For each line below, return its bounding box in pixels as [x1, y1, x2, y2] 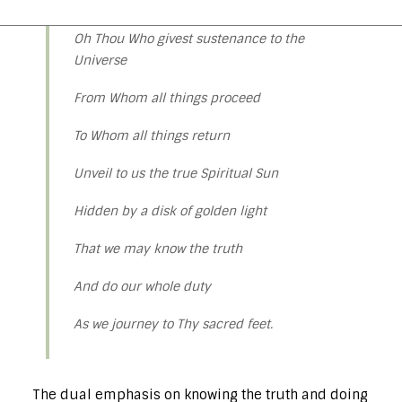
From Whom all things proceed [74, 90, 260, 106]
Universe [74, 52, 127, 68]
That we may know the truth [74, 240, 242, 257]
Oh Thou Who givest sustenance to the [74, 31, 304, 47]
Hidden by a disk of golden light [74, 203, 267, 219]
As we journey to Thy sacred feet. [74, 316, 273, 332]
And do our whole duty [74, 278, 211, 294]
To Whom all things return [74, 127, 230, 144]
